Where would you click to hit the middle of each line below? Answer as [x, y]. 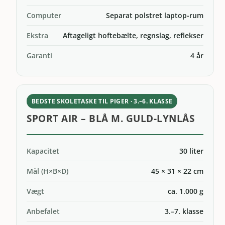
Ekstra [38, 35]
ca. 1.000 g [185, 191]
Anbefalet [43, 211]
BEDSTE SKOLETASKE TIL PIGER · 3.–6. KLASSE [102, 101]
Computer [44, 15]
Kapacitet [43, 151]
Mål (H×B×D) [48, 171]
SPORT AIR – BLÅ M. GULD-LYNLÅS [111, 119]
